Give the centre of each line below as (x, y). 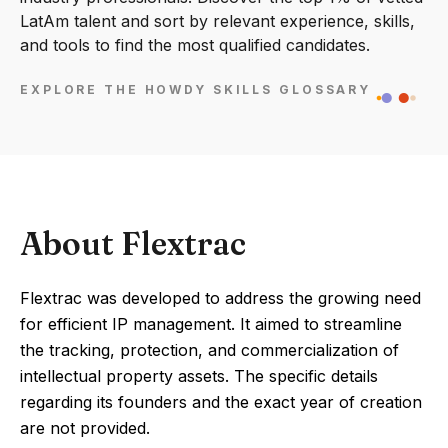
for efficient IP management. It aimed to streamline (211, 324)
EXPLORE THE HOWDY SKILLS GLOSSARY (196, 90)
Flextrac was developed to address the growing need (220, 298)
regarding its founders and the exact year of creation (221, 402)
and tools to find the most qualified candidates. (195, 45)
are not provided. (85, 428)
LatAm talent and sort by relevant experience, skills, (217, 21)
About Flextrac (133, 243)
